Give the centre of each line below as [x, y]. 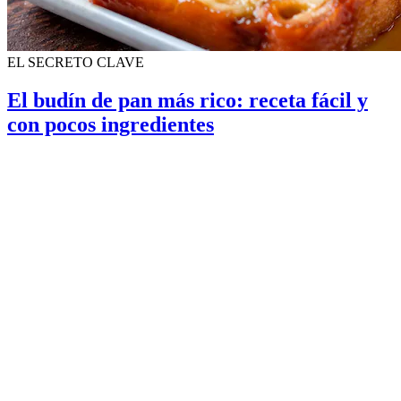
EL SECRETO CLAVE [76, 62]
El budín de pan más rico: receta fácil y [188, 100]
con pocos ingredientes [111, 124]
